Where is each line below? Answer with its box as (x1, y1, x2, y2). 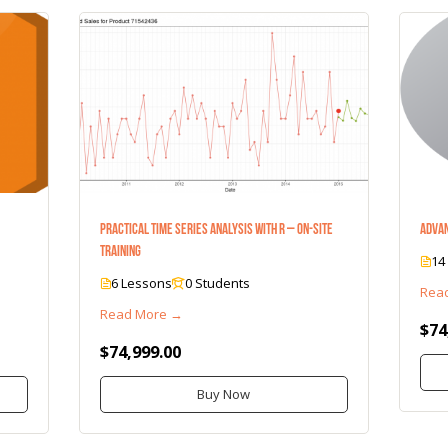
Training (100, 242, 142, 259)
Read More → (100, 304, 184, 323)
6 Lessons (111, 273, 173, 292)
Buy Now (197, 384, 251, 403)
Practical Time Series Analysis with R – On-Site (100, 220, 334, 237)
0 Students (185, 273, 251, 292)
